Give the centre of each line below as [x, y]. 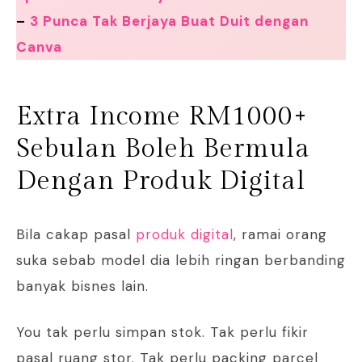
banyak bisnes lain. [82, 286]
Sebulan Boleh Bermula [163, 149]
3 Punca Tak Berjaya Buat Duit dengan [169, 21]
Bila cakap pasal [76, 235]
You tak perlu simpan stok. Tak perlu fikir [162, 333]
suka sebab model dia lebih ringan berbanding [181, 261]
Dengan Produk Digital [161, 181]
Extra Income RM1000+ [162, 117]
